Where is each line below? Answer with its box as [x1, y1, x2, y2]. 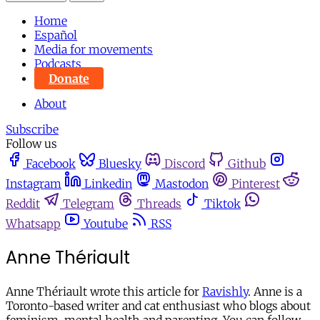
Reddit [6, 196, 40, 211]
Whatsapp [6, 216, 61, 231]
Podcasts [34, 56, 81, 71]
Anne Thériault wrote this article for [6, 284, 202, 299]
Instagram [6, 176, 61, 191]
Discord [164, 156, 205, 171]
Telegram [63, 196, 114, 211]
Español [34, 28, 77, 43]
